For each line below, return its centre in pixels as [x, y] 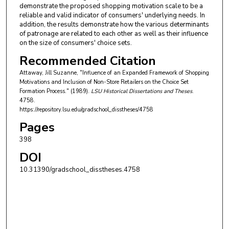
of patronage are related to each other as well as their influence [113, 34]
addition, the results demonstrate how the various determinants [114, 25]
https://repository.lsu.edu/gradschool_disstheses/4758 [86, 110]
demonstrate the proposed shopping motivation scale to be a [111, 6]
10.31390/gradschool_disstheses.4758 [79, 169]
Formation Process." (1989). [55, 91]
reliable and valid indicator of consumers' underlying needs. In [112, 16]
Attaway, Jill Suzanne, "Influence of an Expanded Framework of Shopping [114, 73]
